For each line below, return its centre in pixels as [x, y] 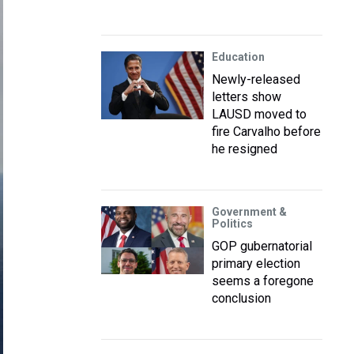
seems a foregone [263, 281]
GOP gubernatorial [262, 246]
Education [238, 57]
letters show [247, 97]
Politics [232, 224]
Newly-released [256, 79]
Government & [249, 212]
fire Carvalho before [266, 132]
